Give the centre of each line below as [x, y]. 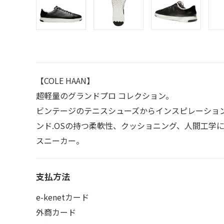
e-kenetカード [62, 197]
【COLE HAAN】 [65, 80]
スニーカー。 [60, 140]
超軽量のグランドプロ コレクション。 [105, 95]
